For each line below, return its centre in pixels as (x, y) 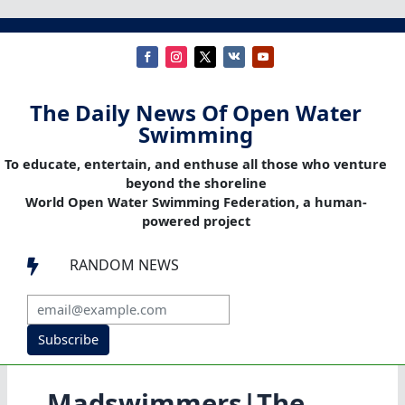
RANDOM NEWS (124, 265)
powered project (196, 221)
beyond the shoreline (196, 183)
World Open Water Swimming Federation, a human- (196, 202)
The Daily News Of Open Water (196, 113)
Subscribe (68, 339)
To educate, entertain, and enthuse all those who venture (196, 164)
